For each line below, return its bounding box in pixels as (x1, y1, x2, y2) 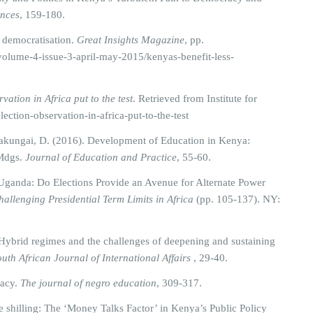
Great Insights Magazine (77, 34, 184, 45)
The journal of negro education (20, 277, 156, 289)
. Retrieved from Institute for (133, 93, 257, 104)
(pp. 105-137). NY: (194, 194, 280, 205)
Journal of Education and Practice (25, 152, 177, 163)
